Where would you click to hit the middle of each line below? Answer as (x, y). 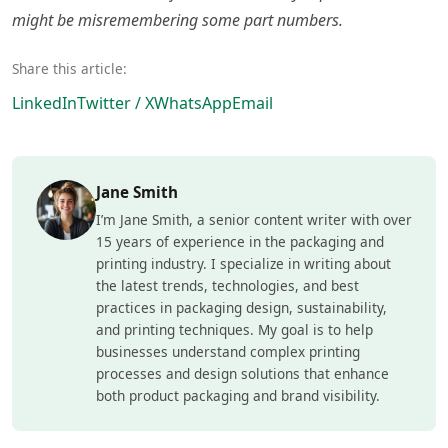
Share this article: (69, 69)
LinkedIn (44, 103)
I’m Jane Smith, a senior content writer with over (254, 220)
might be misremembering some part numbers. (177, 20)
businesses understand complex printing (228, 352)
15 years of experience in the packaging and (240, 242)
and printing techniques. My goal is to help (234, 330)
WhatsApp (193, 103)
